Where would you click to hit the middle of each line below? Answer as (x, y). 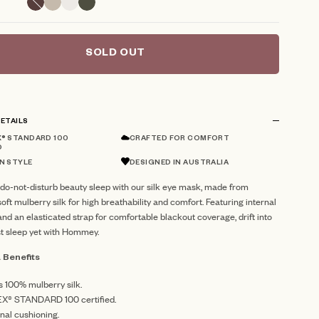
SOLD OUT (115, 54)
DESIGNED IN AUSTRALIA (179, 164)
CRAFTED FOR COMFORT (180, 140)
